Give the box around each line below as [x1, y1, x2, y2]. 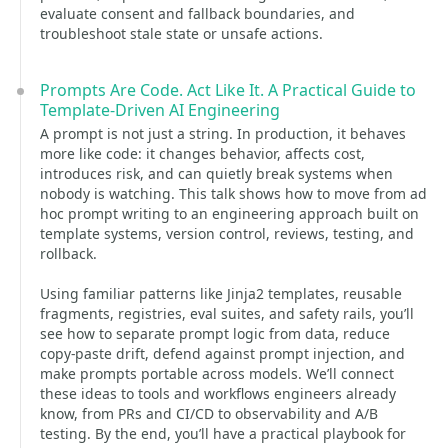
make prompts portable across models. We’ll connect [40, 364, 394, 383]
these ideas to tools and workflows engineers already [40, 384, 396, 403]
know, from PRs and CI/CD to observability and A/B [40, 404, 378, 423]
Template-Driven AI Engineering [40, 99, 280, 121]
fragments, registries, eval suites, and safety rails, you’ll [40, 304, 414, 323]
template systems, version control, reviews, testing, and [40, 224, 414, 243]
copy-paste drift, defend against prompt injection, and [40, 344, 405, 363]
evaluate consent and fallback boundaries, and [40, 4, 355, 23]
